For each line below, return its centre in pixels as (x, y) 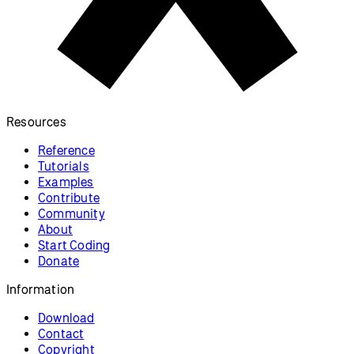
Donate (59, 260)
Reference (66, 150)
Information (41, 289)
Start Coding (74, 245)
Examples (66, 181)
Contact (61, 333)
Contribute (69, 197)
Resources (36, 121)
